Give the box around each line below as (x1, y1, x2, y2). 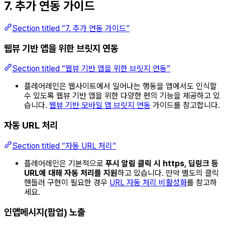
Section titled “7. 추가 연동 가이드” (12, 23, 130, 33)
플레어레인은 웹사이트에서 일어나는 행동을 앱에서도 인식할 (24, 81, 217, 91)
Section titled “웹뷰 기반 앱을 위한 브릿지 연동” (12, 64, 170, 74)
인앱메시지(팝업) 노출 (4, 206, 85, 218)
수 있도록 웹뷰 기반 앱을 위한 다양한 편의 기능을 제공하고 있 (24, 91, 220, 101)
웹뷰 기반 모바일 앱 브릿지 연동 (49, 100, 151, 110)
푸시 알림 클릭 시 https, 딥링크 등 (105, 158, 218, 168)
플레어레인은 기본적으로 (24, 158, 105, 168)
